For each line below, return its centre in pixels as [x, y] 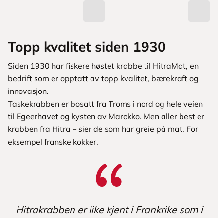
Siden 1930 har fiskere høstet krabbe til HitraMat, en [103, 66]
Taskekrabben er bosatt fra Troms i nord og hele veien [105, 104]
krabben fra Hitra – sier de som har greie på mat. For [103, 129]
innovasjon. [28, 91]
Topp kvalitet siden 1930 [87, 47]
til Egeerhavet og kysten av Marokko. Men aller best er [106, 117]
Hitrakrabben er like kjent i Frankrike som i [109, 210]
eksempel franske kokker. [53, 142]
